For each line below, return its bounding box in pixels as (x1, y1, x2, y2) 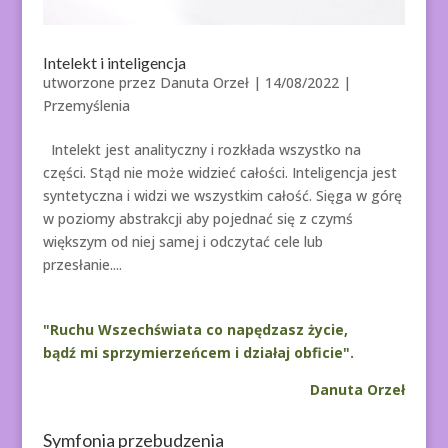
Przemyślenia (42, 96, 130, 116)
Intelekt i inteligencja (42, 53, 186, 73)
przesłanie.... (42, 255, 122, 275)
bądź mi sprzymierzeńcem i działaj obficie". (42, 343, 354, 363)
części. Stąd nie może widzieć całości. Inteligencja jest (42, 163, 397, 183)
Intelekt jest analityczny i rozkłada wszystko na (42, 140, 361, 160)
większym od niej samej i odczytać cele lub (42, 232, 323, 252)
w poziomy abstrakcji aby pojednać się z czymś (42, 209, 353, 229)
